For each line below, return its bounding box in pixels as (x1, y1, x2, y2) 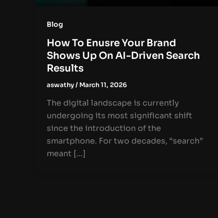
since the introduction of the (47, 123, 161, 134)
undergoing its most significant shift (47, 110, 192, 121)
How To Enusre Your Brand (47, 36, 176, 49)
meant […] (47, 148, 86, 159)
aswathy (47, 80, 75, 89)
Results (47, 62, 84, 74)
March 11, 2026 (79, 80, 127, 89)
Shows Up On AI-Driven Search (47, 49, 200, 62)
